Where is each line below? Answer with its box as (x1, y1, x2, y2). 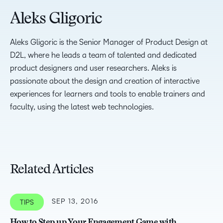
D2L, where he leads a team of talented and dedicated (10, 51, 197, 59)
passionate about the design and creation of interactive (10, 77, 200, 85)
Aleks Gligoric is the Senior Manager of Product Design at (10, 38, 208, 46)
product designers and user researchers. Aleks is (10, 64, 177, 72)
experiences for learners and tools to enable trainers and (10, 90, 205, 98)
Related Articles (10, 164, 94, 177)
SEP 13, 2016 (52, 198, 98, 205)
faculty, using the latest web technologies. (10, 103, 154, 111)
